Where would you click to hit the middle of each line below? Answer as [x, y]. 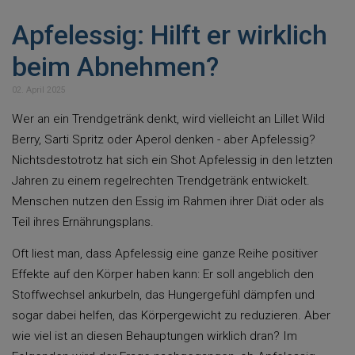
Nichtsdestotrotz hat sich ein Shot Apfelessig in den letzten [172, 160]
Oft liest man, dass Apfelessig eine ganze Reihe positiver [165, 254]
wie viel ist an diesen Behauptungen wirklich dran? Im [155, 336]
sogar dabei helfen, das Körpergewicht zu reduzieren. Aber [171, 315]
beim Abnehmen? [115, 67]
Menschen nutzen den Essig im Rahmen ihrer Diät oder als [168, 201]
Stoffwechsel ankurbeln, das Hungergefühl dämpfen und [163, 295]
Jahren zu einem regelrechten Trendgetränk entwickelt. [161, 181]
